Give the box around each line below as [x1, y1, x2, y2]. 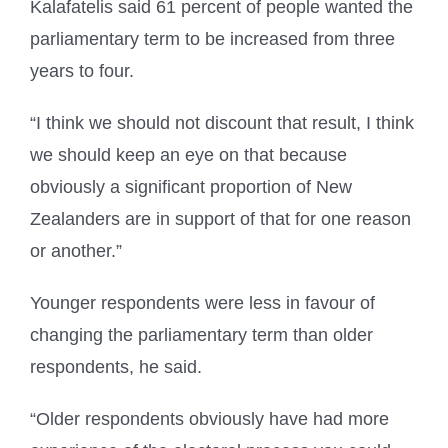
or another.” [30, 241, 122, 262]
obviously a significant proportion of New [30, 177, 352, 198]
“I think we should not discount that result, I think [30, 113, 414, 134]
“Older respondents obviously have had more [30, 409, 389, 430]
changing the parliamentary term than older [30, 325, 373, 346]
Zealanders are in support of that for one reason [30, 209, 411, 230]
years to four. [30, 61, 134, 82]
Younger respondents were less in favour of [30, 293, 375, 314]
